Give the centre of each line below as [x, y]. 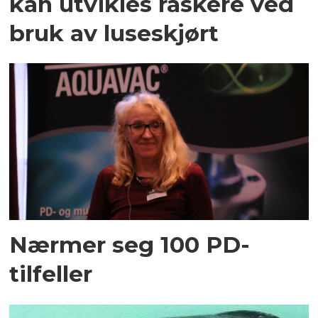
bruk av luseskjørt [114, 33]
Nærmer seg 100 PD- [130, 244]
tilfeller [51, 273]
